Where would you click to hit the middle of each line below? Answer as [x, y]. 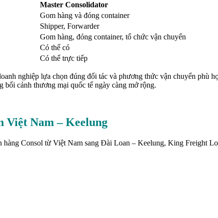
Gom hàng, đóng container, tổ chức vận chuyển [113, 37]
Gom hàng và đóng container [85, 16]
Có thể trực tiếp [64, 58]
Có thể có [55, 48]
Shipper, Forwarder [70, 26]
